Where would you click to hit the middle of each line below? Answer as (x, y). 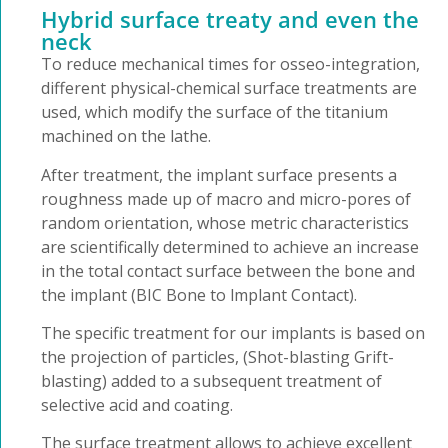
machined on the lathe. (126, 136)
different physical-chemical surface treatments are (229, 88)
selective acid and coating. (137, 404)
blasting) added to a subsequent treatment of (211, 380)
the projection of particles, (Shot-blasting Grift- (217, 356)
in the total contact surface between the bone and (228, 270)
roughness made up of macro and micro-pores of (226, 198)
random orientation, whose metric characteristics (225, 222)
